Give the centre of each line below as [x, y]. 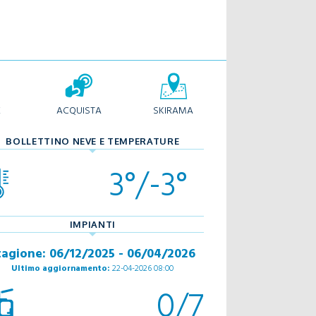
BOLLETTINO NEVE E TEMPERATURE [93, 141]
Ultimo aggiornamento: [61, 267]
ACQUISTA [79, 110]
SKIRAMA [174, 110]
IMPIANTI [92, 224]
